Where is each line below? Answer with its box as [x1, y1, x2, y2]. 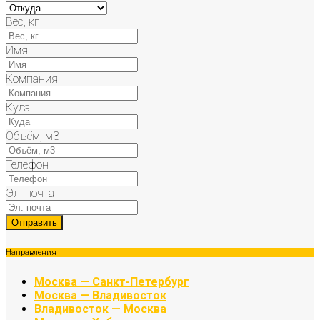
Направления [6, 248, 56, 258]
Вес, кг [6, 15, 39, 29]
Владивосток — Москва [34, 301, 166, 316]
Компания [6, 72, 58, 86]
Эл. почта [6, 186, 54, 201]
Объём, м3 [6, 129, 59, 144]
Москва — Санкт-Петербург [34, 274, 189, 289]
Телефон [6, 158, 49, 172]
